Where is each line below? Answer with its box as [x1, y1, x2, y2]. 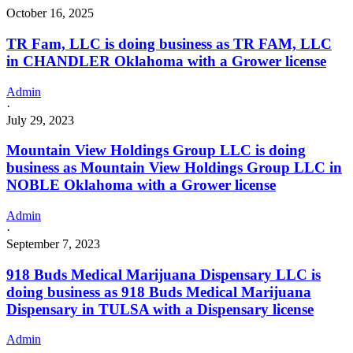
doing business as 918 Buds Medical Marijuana [6, 283, 311, 300]
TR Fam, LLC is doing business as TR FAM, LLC [6, 35, 332, 52]
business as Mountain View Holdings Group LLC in [6, 159, 342, 176]
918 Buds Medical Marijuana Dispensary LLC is [6, 266, 321, 283]
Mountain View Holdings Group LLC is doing [6, 142, 306, 159]
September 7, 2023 [6, 236, 100, 251]
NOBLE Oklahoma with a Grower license [6, 176, 276, 194]
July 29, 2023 [6, 113, 74, 127]
